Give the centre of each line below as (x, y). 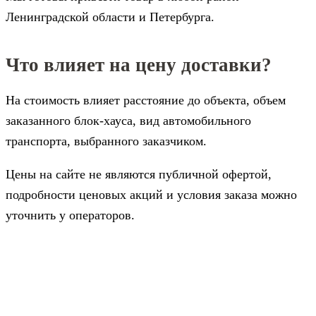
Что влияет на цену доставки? (139, 65)
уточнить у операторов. (70, 215)
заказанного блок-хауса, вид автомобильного (128, 121)
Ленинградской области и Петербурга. (110, 17)
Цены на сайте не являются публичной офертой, (139, 174)
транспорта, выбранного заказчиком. (106, 141)
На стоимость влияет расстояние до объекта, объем (146, 100)
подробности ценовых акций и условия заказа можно (151, 195)
